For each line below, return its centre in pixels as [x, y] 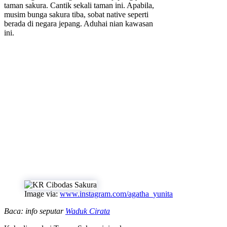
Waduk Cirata [88, 211]
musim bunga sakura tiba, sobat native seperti [76, 14]
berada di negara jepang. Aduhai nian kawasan [79, 23]
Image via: [42, 194]
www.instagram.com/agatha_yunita [116, 194]
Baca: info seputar [35, 211]
